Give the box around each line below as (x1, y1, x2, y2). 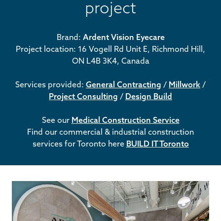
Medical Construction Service (71, 114, 180, 125)
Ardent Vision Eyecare (82, 32, 165, 42)
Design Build (125, 91, 172, 101)
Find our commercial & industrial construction (27, 126, 194, 137)
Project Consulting (49, 91, 118, 101)
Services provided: (15, 79, 86, 89)
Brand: (56, 32, 83, 42)
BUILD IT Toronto (126, 138, 189, 148)
